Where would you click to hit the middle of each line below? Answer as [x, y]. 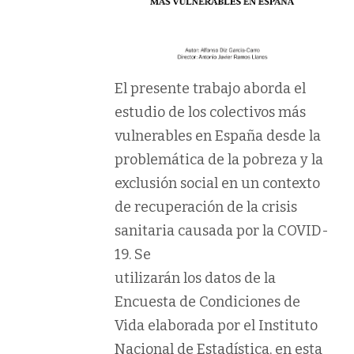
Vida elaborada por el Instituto [216, 326]
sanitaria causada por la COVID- [222, 231]
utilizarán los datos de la [195, 279]
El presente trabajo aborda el [210, 89]
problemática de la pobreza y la [219, 160]
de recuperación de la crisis [206, 207]
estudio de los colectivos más [210, 113]
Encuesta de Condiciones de [207, 302]
